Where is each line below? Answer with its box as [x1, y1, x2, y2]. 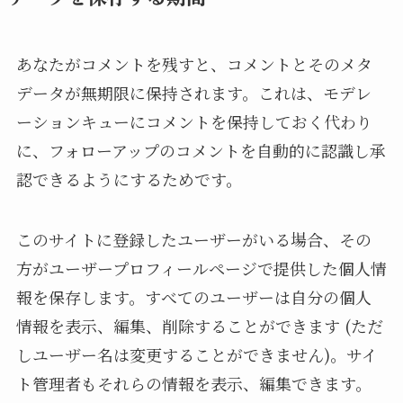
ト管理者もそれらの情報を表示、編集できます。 [15, 372, 372, 396]
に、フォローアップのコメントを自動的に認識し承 [15, 138, 386, 162]
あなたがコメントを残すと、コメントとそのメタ [15, 51, 372, 76]
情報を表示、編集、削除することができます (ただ [15, 314, 383, 338]
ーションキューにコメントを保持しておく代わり [15, 109, 372, 133]
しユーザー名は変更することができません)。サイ [15, 343, 378, 367]
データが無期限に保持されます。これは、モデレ [15, 80, 372, 104]
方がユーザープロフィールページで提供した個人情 [15, 256, 387, 281]
